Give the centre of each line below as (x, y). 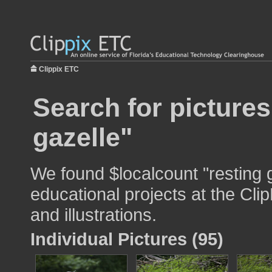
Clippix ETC (59, 69)
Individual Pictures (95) (127, 239)
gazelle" (83, 137)
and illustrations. (93, 215)
